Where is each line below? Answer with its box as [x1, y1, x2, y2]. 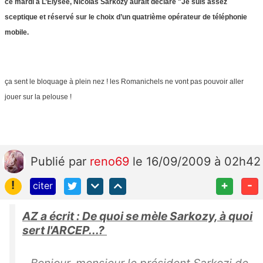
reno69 [90, 154, 133, 169]
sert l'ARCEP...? [22, 223, 107, 238]
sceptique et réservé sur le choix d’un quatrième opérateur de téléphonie [5, 13, 247, 22]
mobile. [5, 28, 31, 37]
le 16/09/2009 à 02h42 [133, 154, 261, 169]
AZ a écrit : [22, 209, 82, 224]
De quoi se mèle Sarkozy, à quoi [82, 209, 252, 224]
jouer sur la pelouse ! [5, 93, 72, 102]
